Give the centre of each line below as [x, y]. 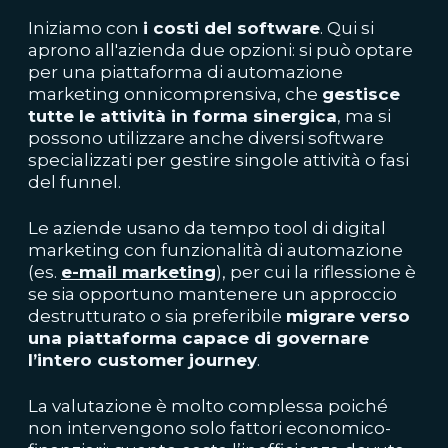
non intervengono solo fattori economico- [209, 428]
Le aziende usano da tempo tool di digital [207, 228]
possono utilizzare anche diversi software [206, 138]
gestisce [361, 94]
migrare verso [348, 316]
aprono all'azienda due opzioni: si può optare [220, 50]
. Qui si [347, 28]
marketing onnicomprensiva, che [175, 94]
